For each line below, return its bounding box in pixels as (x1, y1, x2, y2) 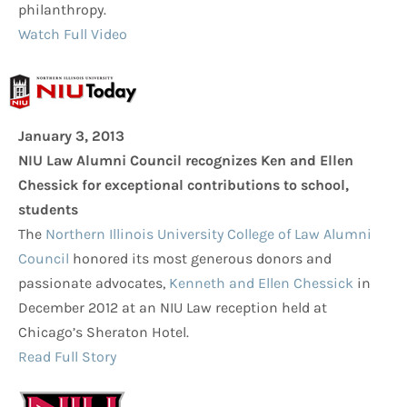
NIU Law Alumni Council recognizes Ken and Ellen (18, 152, 353, 170)
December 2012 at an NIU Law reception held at (18, 299, 327, 317)
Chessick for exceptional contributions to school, (18, 176, 349, 194)
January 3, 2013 (18, 127, 124, 145)
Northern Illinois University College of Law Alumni (45, 225, 372, 243)
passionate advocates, (18, 274, 169, 293)
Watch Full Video (18, 25, 127, 44)
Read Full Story (18, 348, 116, 366)
